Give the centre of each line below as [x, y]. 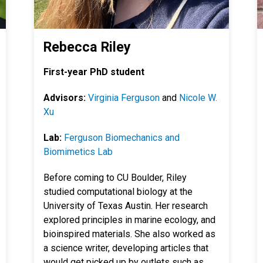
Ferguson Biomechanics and [122, 138]
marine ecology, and [175, 220]
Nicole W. [198, 98]
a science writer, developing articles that [126, 248]
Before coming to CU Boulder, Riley [115, 178]
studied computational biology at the [118, 192]
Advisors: [66, 98]
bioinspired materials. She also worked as [129, 234]
